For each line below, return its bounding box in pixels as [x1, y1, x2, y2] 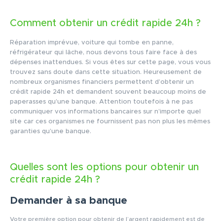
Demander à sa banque [10, 195, 127, 206]
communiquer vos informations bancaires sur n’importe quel [10, 108, 201, 115]
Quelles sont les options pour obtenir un [10, 162, 199, 172]
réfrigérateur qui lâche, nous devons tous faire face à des [10, 49, 197, 56]
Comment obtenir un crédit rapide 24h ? [10, 18, 201, 28]
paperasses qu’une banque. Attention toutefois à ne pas [10, 98, 193, 105]
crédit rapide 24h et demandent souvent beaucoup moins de [10, 88, 206, 95]
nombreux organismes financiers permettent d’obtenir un [10, 78, 194, 85]
